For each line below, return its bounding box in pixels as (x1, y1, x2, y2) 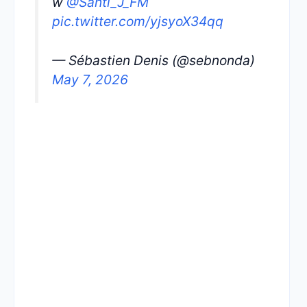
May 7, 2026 (52, 71, 128, 88)
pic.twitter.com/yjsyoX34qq (52, 13, 223, 29)
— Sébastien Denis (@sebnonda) (52, 51, 255, 69)
